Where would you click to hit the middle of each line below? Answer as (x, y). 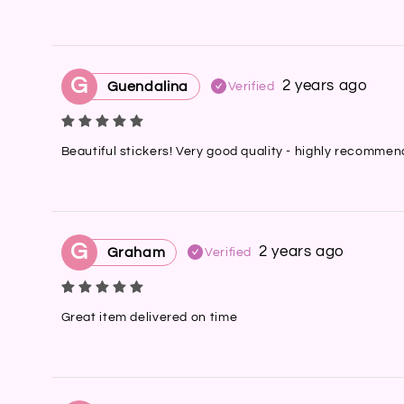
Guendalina (147, 86)
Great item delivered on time (149, 317)
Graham (136, 252)
